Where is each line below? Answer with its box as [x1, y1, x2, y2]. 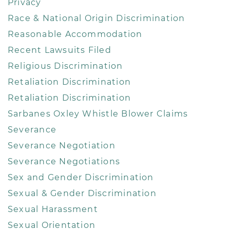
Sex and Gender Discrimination [8, 172, 154, 182]
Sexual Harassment [8, 204, 98, 214]
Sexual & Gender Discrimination [8, 188, 157, 198]
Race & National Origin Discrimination [8, 13, 185, 23]
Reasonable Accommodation [8, 29, 143, 39]
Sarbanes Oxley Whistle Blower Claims [8, 108, 188, 119]
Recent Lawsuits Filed [8, 45, 111, 55]
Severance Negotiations [8, 156, 121, 166]
